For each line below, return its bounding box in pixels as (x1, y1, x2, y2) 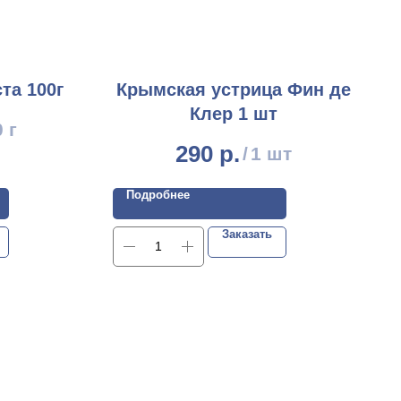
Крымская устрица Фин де (116, 80, 351, 99)
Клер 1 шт (190, 104, 277, 124)
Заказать (222, 226, 272, 241)
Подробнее (126, 187, 190, 201)
